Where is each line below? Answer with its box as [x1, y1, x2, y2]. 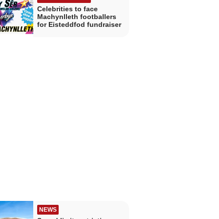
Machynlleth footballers [37, 13, 116, 21]
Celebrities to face [37, 5, 98, 13]
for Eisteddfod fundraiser [37, 21, 121, 29]
